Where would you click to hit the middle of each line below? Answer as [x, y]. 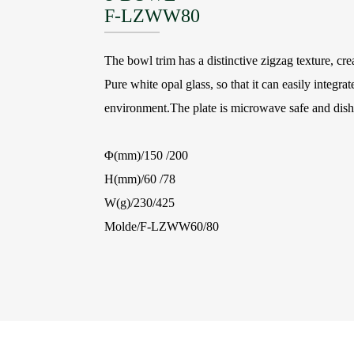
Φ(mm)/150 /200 [146, 155]
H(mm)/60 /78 [140, 179]
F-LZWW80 [152, 16]
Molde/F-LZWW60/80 [162, 226]
